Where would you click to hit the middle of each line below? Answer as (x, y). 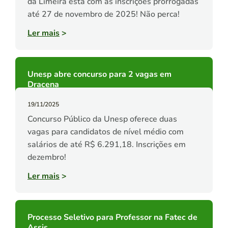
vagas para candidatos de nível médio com (106, 132)
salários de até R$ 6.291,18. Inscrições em (107, 145)
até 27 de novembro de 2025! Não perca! (104, 15)
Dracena (43, 85)
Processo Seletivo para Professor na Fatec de (112, 218)
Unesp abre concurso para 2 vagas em (99, 75)
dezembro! (47, 158)
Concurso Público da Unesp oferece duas (102, 119)
